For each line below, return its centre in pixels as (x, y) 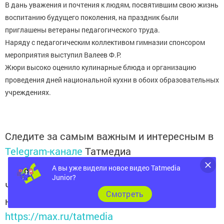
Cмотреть (125, 194)
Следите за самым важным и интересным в (109, 136)
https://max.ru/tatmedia (59, 216)
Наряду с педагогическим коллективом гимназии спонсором (105, 42)
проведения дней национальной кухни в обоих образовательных (112, 80)
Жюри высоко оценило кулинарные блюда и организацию (100, 67)
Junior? (64, 177)
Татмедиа (108, 151)
